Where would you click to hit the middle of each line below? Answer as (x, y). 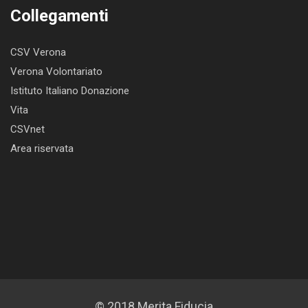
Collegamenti (59, 15)
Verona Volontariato (56, 71)
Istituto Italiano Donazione (70, 90)
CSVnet (27, 129)
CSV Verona (38, 52)
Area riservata (42, 148)
